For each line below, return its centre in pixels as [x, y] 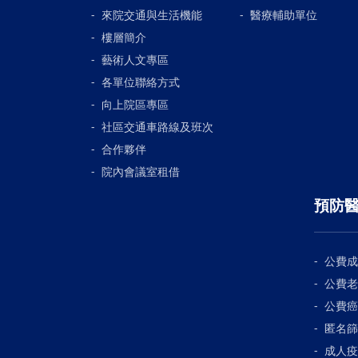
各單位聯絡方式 [141, 82]
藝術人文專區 [135, 59]
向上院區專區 [135, 104]
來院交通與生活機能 [152, 14]
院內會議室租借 [141, 171]
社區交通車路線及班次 [157, 126]
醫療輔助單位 [284, 14]
